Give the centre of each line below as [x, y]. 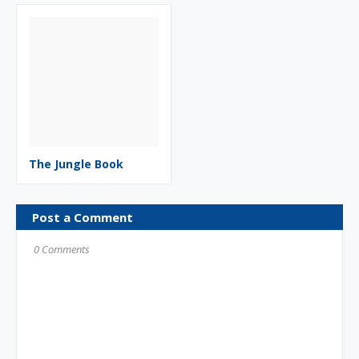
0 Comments [62, 249]
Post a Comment [83, 217]
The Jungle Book [76, 164]
